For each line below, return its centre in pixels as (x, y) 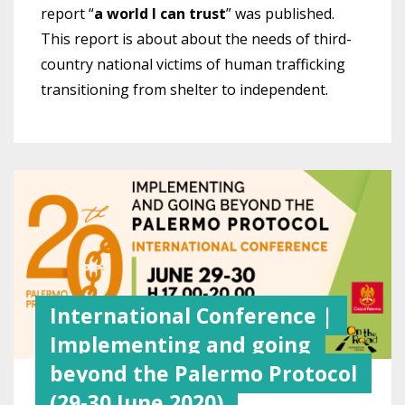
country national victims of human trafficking (193, 64)
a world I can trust (160, 13)
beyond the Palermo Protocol (203, 373)
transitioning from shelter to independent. (186, 89)
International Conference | (191, 315)
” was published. (280, 13)
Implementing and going (180, 344)
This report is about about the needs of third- (196, 38)
